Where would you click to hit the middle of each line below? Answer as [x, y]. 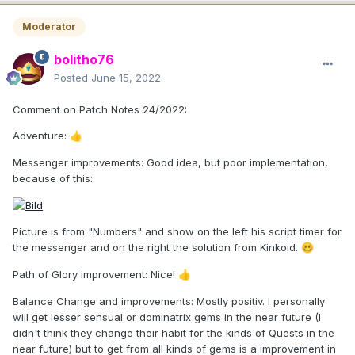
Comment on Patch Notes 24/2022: [100, 110]
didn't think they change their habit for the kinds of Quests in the [174, 333]
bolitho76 [84, 60]
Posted [73, 78]
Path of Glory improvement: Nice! [95, 275]
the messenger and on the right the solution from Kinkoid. [157, 248]
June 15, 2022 [126, 78]
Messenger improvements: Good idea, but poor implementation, [170, 163]
